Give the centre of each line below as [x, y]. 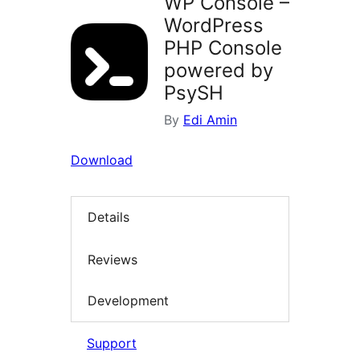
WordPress [214, 26]
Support [112, 343]
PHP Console [223, 48]
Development [128, 301]
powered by [219, 71]
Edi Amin [210, 120]
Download [102, 160]
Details [108, 217]
